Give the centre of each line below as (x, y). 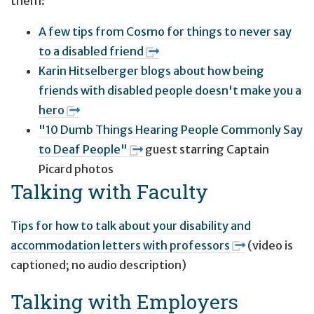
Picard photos (76, 169)
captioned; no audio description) (98, 265)
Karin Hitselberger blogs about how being (151, 71)
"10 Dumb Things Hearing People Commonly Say (171, 130)
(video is (269, 245)
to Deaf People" (83, 150)
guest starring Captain (206, 150)
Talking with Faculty (109, 192)
